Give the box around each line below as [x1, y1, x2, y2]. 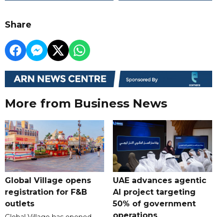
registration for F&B [5, 187, 87, 197]
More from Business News [5, 96, 167, 110]
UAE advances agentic [112, 175, 206, 185]
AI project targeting [112, 187, 196, 197]
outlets [5, 199, 34, 208]
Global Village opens [5, 175, 91, 185]
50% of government [112, 199, 196, 208]
